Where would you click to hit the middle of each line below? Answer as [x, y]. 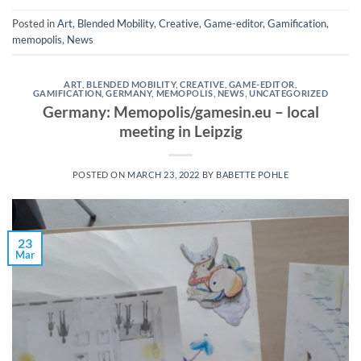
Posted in [35, 24]
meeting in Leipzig [180, 131]
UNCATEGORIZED [289, 93]
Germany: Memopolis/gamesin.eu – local [180, 111]
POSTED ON [100, 174]
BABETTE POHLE [253, 174]
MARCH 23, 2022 [164, 174]
